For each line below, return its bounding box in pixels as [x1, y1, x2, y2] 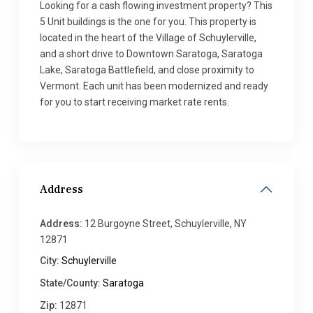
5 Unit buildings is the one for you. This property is [40, 16, 256, 27]
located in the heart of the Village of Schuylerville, [40, 32, 256, 43]
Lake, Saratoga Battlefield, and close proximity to [40, 64, 254, 75]
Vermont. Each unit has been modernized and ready [40, 80, 268, 92]
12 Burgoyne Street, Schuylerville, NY [82, 218, 247, 229]
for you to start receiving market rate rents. [40, 96, 229, 108]
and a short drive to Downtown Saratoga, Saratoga [40, 48, 263, 59]
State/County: [40, 277, 101, 289]
